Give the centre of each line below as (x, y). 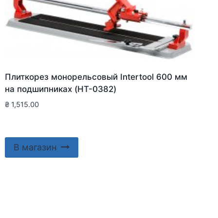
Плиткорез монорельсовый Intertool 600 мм (96, 77)
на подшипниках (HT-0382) (60, 89)
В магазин (35, 147)
